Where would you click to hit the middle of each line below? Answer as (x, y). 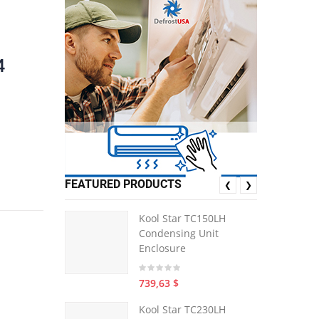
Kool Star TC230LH (182, 309)
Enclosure (162, 248)
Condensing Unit (179, 233)
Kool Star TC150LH (182, 218)
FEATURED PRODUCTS (123, 184)
